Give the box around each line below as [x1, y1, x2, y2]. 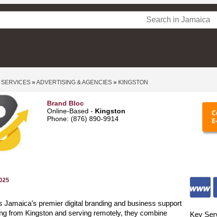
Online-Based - [47, 107, 95, 115]
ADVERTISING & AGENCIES [36, 79, 112, 86]
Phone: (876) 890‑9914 [47, 115, 119, 123]
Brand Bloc [47, 99, 84, 107]
